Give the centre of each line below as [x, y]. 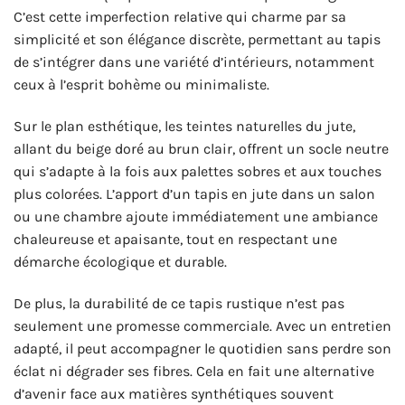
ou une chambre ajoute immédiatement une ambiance [196, 216]
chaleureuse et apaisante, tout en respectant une [175, 239]
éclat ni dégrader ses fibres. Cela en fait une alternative [194, 371]
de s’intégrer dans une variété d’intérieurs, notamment [194, 61]
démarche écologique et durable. [120, 261]
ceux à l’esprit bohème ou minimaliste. [141, 84]
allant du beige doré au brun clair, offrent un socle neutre [201, 148]
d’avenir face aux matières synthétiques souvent [174, 393]
